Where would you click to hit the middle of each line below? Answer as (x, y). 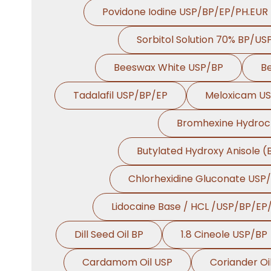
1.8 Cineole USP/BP (224, 234)
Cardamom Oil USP (127, 262)
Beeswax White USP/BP (168, 67)
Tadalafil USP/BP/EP (120, 95)
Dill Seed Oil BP (109, 234)
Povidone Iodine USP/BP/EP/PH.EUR (185, 12)
